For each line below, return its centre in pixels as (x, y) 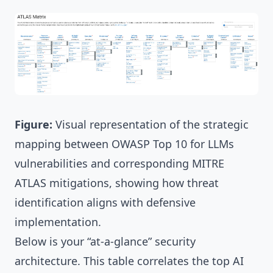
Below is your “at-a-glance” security (105, 242)
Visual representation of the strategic (151, 125)
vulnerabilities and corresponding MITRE (119, 164)
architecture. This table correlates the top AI (129, 261)
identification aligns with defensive (105, 203)
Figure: (34, 125)
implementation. (58, 222)
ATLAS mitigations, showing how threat (117, 183)
